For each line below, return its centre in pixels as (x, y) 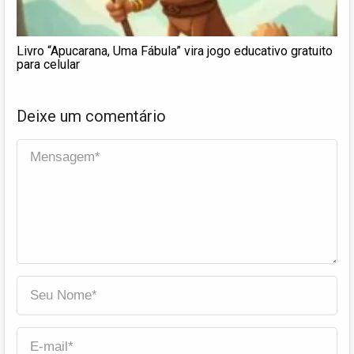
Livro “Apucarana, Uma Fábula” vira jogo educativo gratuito (175, 51)
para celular (48, 64)
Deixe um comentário (91, 116)
